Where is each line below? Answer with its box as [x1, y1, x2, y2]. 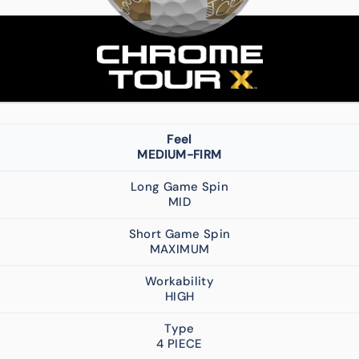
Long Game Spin [130, 178, 229, 195]
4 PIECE [156, 335, 203, 352]
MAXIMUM [149, 240, 210, 257]
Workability [144, 272, 215, 289]
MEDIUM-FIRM [137, 146, 222, 163]
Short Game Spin [128, 225, 231, 242]
